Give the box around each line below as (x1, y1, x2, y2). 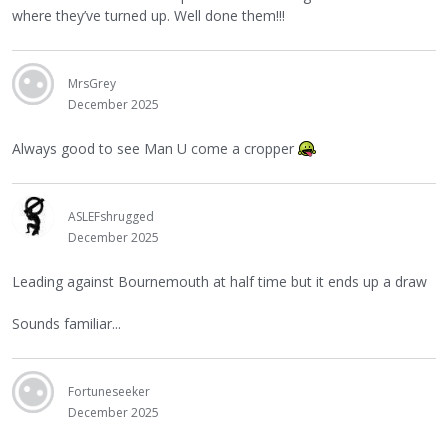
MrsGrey (68, 74, 116, 92)
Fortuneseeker (68, 382, 150, 400)
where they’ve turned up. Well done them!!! (12, 5, 285, 25)
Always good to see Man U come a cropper (12, 138, 298, 158)
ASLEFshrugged (68, 207, 154, 225)
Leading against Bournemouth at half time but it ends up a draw (12, 271, 427, 291)
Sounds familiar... (12, 313, 121, 333)
